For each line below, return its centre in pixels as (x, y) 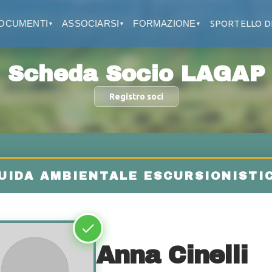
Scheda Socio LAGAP (136, 74)
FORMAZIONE (165, 23)
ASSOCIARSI (91, 23)
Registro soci (136, 97)
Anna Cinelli (172, 255)
